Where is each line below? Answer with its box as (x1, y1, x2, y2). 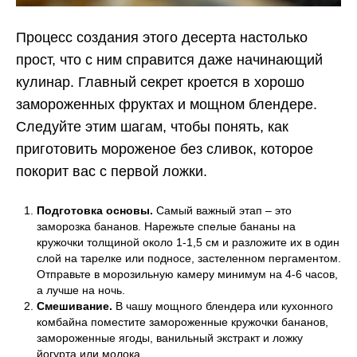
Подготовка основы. (37, 204, 153, 218)
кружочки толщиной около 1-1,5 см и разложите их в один (37, 236, 339, 249)
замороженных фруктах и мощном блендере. (16, 96, 317, 113)
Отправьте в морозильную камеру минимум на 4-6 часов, (37, 268, 338, 281)
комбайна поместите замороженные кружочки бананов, (37, 316, 328, 329)
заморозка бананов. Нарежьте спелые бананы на (37, 220, 296, 233)
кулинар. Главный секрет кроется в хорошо (16, 74, 304, 91)
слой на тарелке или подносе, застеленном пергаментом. (37, 252, 341, 265)
